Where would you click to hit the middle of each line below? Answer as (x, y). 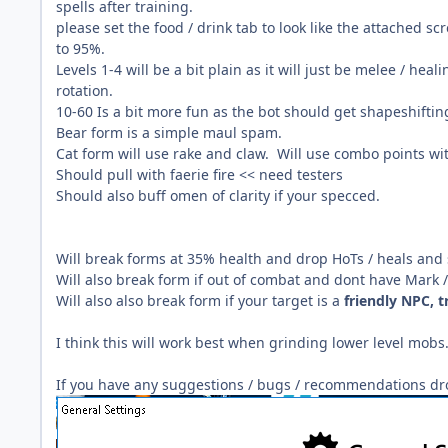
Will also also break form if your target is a (200, 300)
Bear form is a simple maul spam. (169, 132)
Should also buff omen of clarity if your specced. (218, 195)
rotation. (84, 90)
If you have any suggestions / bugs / (180, 384)
